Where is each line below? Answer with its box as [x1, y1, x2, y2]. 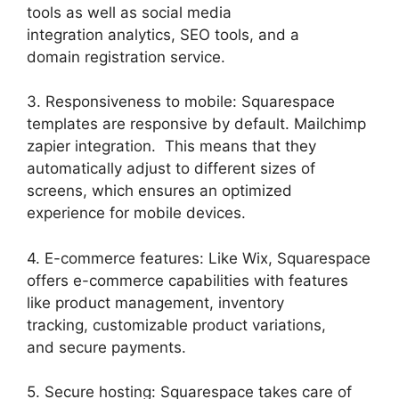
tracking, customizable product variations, [27, 315, 326, 334]
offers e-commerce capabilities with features [27, 271, 348, 289]
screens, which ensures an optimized [27, 182, 292, 200]
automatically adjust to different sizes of [27, 159, 315, 178]
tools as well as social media [27, 3, 232, 21]
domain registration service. [27, 47, 225, 66]
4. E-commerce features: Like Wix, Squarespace [27, 248, 370, 267]
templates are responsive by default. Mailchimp [27, 115, 366, 134]
